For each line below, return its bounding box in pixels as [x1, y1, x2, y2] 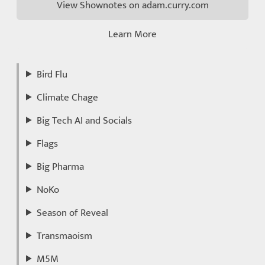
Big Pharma [37, 158, 85, 175]
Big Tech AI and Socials [37, 112, 132, 129]
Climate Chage [37, 89, 99, 106]
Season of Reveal [37, 204, 109, 221]
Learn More [108, 25, 157, 43]
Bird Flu [37, 66, 68, 83]
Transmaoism [37, 227, 93, 244]
